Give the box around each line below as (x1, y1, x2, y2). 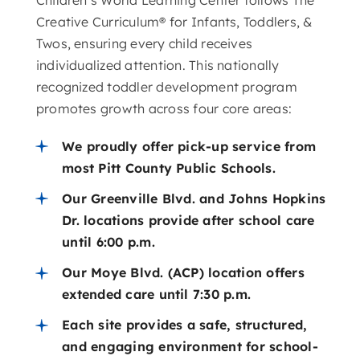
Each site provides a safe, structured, (62, 317, 308, 333)
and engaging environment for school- (62, 338, 318, 355)
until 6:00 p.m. (62, 233, 155, 250)
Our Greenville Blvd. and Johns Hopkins (62, 190, 326, 207)
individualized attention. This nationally (35, 56, 280, 73)
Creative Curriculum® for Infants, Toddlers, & (35, 13, 313, 30)
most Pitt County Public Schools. (62, 159, 276, 176)
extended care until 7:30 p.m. (62, 285, 252, 302)
